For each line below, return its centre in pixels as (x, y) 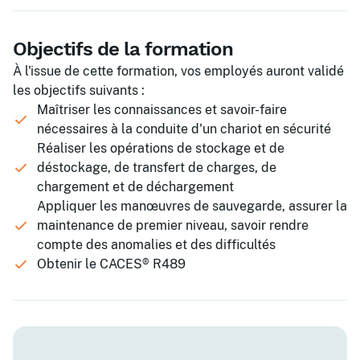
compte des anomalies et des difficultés (156, 245)
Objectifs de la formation (123, 49)
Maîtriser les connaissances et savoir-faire (162, 110)
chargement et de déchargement (135, 187)
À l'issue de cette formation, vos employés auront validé (178, 71)
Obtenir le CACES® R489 (111, 264)
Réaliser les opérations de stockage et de (161, 148)
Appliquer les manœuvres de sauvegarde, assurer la (192, 206)
